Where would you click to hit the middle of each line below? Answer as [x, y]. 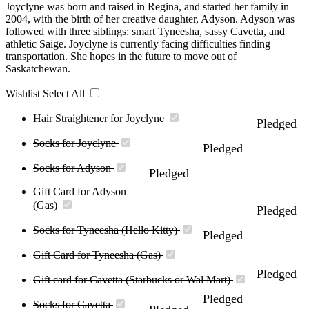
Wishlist [23, 93]
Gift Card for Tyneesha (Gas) [98, 255]
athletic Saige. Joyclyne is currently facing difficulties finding [138, 43]
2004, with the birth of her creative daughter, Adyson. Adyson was [150, 19]
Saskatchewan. [38, 68]
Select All [65, 93]
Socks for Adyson [73, 168]
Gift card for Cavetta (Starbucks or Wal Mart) [133, 279]
